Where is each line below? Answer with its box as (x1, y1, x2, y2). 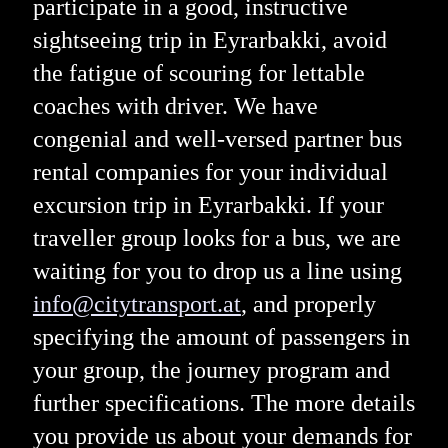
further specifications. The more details (32, 389, 415, 416)
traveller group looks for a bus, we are (32, 224, 401, 251)
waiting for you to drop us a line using (32, 257, 402, 284)
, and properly (240, 290, 376, 317)
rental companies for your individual (32, 158, 388, 185)
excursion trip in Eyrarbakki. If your (32, 191, 384, 218)
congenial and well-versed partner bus (32, 125, 402, 152)
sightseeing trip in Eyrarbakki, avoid (32, 26, 387, 53)
